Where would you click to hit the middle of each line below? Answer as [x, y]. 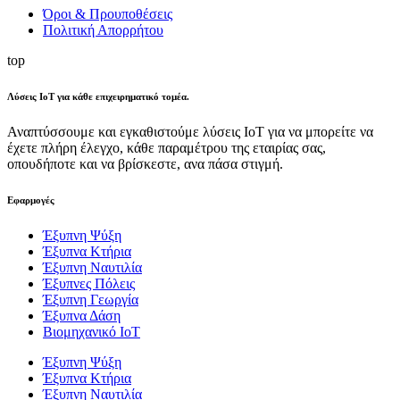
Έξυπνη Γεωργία [91, 299]
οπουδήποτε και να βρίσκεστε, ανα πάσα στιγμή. [145, 163]
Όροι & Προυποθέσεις [108, 13]
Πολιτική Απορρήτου [103, 29]
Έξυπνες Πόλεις [89, 283]
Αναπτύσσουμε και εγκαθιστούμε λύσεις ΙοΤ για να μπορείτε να [190, 131]
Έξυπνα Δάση [82, 315]
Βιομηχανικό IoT [92, 331]
